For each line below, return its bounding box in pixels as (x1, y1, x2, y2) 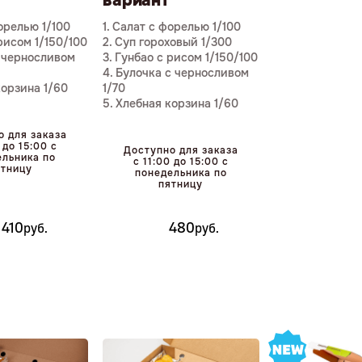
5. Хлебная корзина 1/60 (103, 96, 239, 112)
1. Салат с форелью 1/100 (103, 19, 242, 35)
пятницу (158, 178, 204, 192)
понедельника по (134, 166, 227, 180)
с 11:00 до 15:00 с (133, 155, 229, 169)
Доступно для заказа (123, 144, 238, 158)
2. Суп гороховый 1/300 (103, 35, 233, 50)
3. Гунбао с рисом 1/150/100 (103, 50, 259, 65)
